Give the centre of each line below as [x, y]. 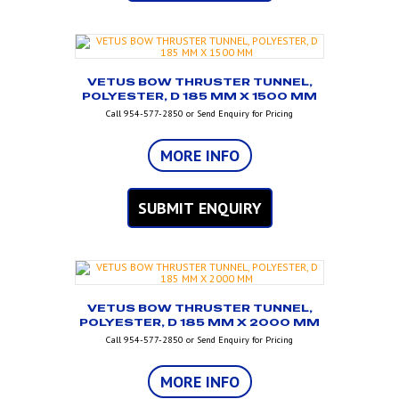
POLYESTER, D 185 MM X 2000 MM [199, 323]
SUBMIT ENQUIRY [199, 208]
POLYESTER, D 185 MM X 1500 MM [199, 97]
